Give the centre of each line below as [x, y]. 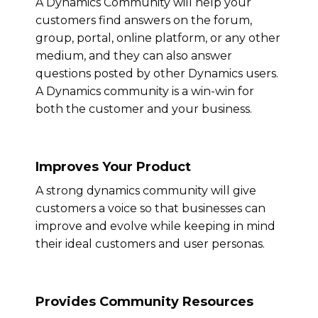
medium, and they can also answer [134, 55]
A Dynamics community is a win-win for [145, 91]
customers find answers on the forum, [144, 20]
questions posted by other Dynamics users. [157, 73]
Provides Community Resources [144, 301]
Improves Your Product [113, 166]
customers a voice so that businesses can [150, 208]
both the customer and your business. [144, 109]
